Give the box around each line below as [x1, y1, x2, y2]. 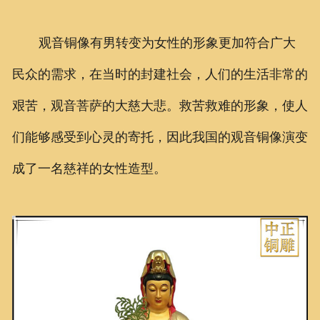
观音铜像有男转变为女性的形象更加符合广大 [38, 36, 296, 51]
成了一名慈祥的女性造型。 [11, 161, 166, 176]
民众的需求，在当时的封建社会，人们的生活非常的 [11, 67, 308, 82]
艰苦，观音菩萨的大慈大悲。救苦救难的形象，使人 [11, 99, 308, 114]
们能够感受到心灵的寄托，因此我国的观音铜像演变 [11, 130, 308, 145]
